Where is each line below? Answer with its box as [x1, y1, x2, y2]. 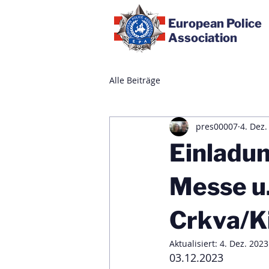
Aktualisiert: [169, 237, 220, 249]
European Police [168, 16, 262, 31]
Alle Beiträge [109, 74, 160, 86]
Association [168, 31, 237, 45]
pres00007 [196, 121, 238, 133]
